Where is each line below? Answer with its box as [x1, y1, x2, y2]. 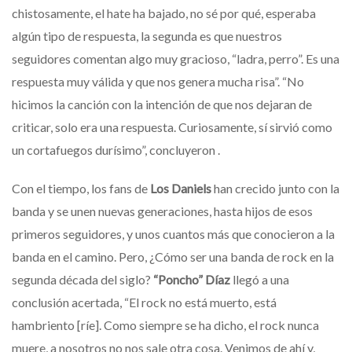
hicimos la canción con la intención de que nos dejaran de [12, 96, 312, 112]
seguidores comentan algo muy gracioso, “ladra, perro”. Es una [12, 50, 339, 66]
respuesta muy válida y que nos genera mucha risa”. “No [12, 73, 304, 89]
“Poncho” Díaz [153, 271, 233, 287]
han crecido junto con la [214, 180, 339, 196]
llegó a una [233, 271, 289, 287]
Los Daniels [150, 180, 214, 196]
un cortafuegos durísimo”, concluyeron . [12, 141, 220, 157]
